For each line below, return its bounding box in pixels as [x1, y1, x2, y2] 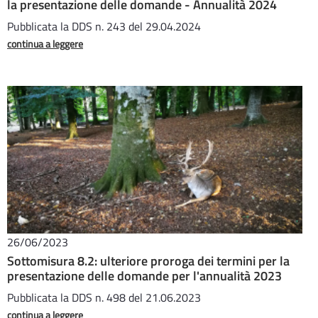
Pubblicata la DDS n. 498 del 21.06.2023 [7, 289, 201, 306]
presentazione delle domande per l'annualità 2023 [7, 266, 282, 285]
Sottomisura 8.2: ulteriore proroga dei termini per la [7, 251, 290, 270]
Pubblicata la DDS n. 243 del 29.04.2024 [7, 18, 201, 35]
